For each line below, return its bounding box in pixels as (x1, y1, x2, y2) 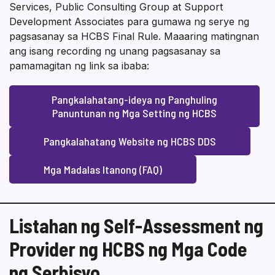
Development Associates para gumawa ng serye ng (9, 15, 249, 28)
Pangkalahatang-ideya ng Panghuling (52, 93, 217, 107)
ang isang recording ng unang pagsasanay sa (9, 45, 220, 58)
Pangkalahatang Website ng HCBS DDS (44, 134, 216, 149)
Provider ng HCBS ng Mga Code (9, 237, 247, 261)
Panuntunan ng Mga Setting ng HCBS (52, 106, 217, 120)
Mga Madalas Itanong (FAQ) (44, 163, 162, 177)
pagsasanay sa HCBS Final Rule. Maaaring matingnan (9, 30, 259, 43)
